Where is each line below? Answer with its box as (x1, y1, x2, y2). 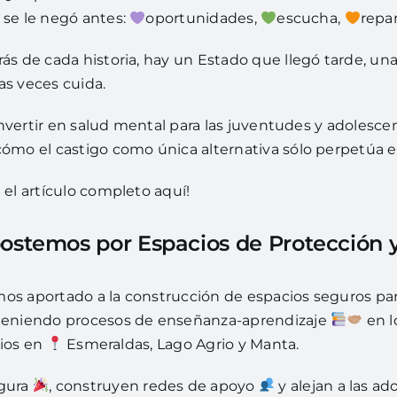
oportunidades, (145, 10, 261, 27)
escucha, (276, 10, 345, 27)
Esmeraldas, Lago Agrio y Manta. (62, 335, 303, 353)
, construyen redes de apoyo (49, 377, 259, 394)
